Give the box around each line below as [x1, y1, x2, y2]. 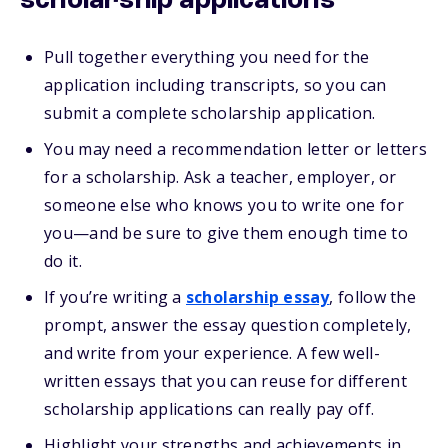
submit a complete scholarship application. [44, 102, 376, 124]
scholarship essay [186, 286, 330, 308]
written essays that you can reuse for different [44, 370, 408, 392]
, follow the [329, 286, 417, 308]
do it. [44, 250, 82, 272]
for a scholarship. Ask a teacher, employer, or [44, 166, 397, 188]
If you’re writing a [44, 286, 186, 308]
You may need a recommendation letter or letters [44, 138, 428, 160]
